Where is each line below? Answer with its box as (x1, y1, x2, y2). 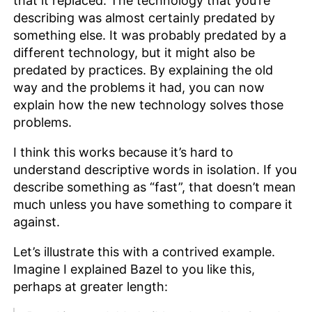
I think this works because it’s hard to (13, 145, 234, 160)
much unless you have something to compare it (13, 197, 293, 212)
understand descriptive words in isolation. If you (13, 162, 297, 178)
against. (13, 214, 61, 230)
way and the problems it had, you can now (13, 80, 265, 95)
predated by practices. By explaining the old (13, 63, 274, 78)
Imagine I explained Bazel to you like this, (13, 262, 256, 277)
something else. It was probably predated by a (13, 28, 287, 43)
